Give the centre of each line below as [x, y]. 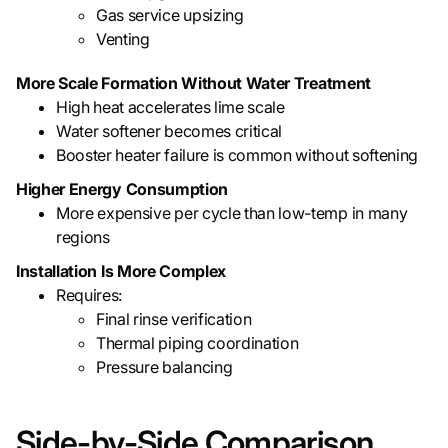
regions [83, 237]
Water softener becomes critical [169, 131]
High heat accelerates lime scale [170, 107]
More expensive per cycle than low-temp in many [232, 213]
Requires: [89, 295]
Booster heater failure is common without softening [237, 155]
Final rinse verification [174, 319]
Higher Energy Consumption [122, 189]
